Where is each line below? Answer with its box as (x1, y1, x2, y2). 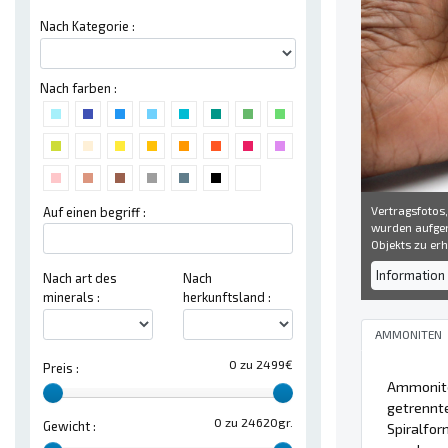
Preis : (43, 359, 79, 376)
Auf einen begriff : (43, 203, 146, 220)
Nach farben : (40, 79, 117, 96)
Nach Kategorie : (40, 18, 135, 34)
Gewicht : (43, 418, 96, 435)
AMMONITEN (374, 327, 442, 342)
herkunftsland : (183, 289, 271, 306)
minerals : (43, 289, 100, 306)
